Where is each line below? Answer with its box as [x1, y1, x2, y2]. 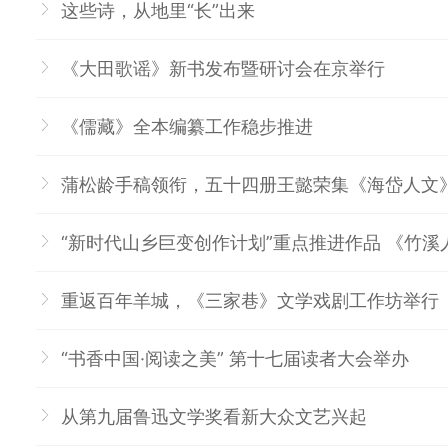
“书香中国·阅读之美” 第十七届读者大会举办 [61, 348, 409, 369]
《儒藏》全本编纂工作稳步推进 [61, 116, 313, 137]
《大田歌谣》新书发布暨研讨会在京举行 [61, 58, 385, 79]
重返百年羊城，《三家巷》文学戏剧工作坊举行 [61, 290, 439, 311]
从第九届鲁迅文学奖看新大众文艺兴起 [61, 406, 367, 427]
